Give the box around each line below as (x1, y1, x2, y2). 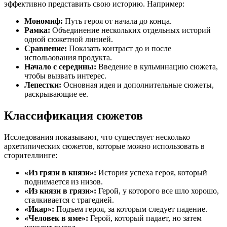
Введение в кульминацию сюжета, (96, 62, 218, 71)
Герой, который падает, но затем (88, 213, 202, 222)
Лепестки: (24, 81, 61, 90)
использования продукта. (24, 53, 112, 62)
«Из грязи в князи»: (24, 168, 96, 177)
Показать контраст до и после (67, 44, 171, 53)
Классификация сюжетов (4, 108, 143, 122)
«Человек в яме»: (24, 213, 88, 222)
